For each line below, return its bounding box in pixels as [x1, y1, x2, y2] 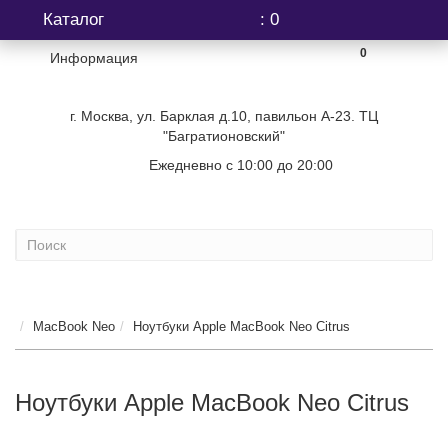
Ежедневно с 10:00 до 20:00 [148, 157, 333, 173]
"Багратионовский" [163, 128, 285, 144]
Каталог [43, 10, 104, 29]
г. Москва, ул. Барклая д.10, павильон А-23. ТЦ [70, 108, 378, 124]
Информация [50, 50, 138, 66]
